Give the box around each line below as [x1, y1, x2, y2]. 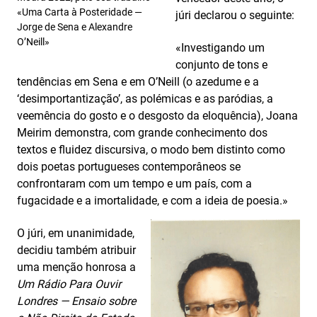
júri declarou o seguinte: [175, 8, 294, 22]
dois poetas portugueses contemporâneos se [17, 160, 241, 173]
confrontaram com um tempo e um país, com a [17, 177, 252, 190]
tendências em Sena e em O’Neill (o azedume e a [17, 75, 259, 88]
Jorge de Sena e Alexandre [17, 21, 132, 33]
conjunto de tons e [175, 58, 267, 71]
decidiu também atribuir [17, 243, 136, 257]
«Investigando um [175, 41, 265, 54]
